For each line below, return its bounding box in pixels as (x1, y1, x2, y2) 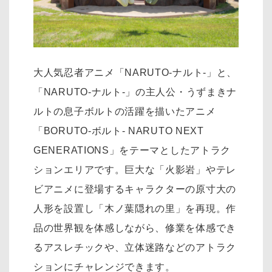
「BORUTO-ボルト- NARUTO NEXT (33, 126, 204, 137)
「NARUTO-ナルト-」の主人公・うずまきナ (33, 87, 237, 98)
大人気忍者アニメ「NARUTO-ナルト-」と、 (33, 67, 237, 78)
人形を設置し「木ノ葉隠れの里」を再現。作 (33, 203, 236, 214)
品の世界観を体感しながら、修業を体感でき (33, 223, 236, 234)
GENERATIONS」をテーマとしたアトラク (33, 145, 231, 156)
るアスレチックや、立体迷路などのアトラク (33, 242, 236, 253)
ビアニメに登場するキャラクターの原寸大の (33, 184, 237, 195)
